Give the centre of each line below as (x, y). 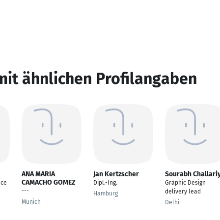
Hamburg (106, 193)
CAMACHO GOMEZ (49, 182)
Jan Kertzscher (116, 174)
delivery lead (183, 192)
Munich (31, 202)
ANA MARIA (38, 174)
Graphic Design (185, 183)
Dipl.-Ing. (105, 183)
